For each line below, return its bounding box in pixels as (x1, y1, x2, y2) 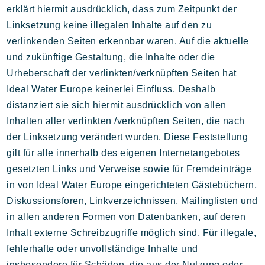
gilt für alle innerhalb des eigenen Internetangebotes (7, 148, 240, 158)
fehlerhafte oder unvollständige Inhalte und (7, 244, 198, 254)
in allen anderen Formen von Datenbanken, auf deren (7, 212, 246, 222)
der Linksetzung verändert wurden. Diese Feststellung (7, 132, 248, 142)
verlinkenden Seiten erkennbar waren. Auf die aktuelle (7, 36, 249, 46)
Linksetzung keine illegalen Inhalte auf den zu (7, 20, 212, 30)
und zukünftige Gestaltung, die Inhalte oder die (7, 52, 215, 62)
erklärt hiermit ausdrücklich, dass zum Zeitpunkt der (7, 4, 237, 14)
